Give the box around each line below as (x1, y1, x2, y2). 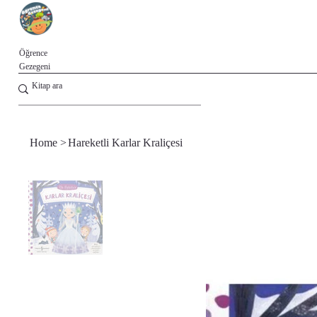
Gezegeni (18, 61, 50, 71)
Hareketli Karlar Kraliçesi (68, 137, 183, 149)
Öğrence (18, 47, 47, 58)
